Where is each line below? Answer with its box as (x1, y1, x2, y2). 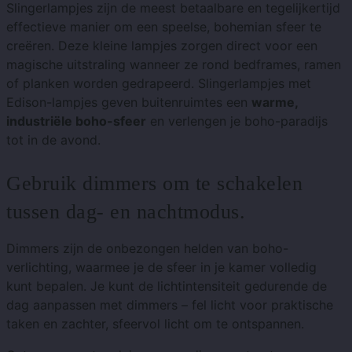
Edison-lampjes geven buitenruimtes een (6, 93, 251, 110)
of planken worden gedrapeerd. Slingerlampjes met (6, 75, 311, 91)
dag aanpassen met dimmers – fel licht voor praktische (6, 296, 333, 313)
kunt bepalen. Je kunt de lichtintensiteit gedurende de (6, 277, 327, 294)
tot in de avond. (6, 131, 101, 148)
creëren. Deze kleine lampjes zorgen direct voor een (6, 37, 317, 53)
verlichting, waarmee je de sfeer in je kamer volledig (6, 258, 317, 275)
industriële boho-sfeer (6, 112, 146, 129)
